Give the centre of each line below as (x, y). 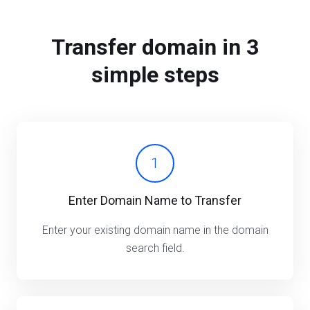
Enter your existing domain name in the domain (155, 230)
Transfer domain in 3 (155, 47)
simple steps (155, 75)
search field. (155, 248)
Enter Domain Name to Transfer (155, 200)
